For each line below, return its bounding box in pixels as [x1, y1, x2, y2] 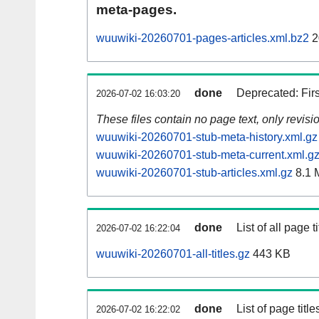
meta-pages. [96, 2, 177, 18]
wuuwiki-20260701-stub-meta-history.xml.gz [96, 131, 318, 144]
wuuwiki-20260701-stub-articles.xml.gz [96, 167, 293, 179]
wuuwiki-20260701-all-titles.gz [96, 248, 250, 261]
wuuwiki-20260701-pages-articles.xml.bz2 [96, 32, 309, 45]
